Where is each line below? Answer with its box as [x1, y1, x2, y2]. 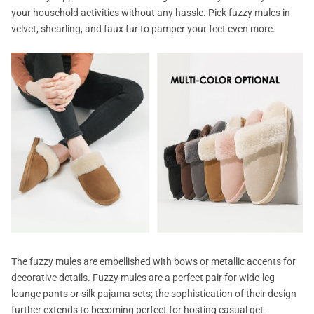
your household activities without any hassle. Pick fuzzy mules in [11, 6, 290, 18]
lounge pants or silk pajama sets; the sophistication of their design [11, 287, 296, 299]
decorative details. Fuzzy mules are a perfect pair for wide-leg [11, 271, 275, 283]
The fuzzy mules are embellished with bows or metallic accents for [11, 255, 296, 267]
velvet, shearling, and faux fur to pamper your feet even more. [11, 22, 275, 34]
